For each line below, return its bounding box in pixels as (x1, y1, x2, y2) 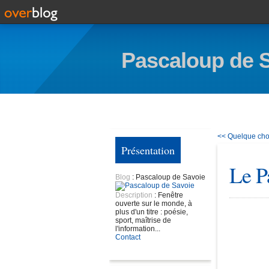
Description (115, 191, 154, 199)
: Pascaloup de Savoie (132, 173, 205, 181)
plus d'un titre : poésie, (115, 208, 188, 216)
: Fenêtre (154, 191, 183, 199)
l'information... (115, 225, 160, 233)
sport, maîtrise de (115, 216, 171, 225)
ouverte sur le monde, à (115, 199, 192, 208)
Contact (115, 233, 141, 241)
